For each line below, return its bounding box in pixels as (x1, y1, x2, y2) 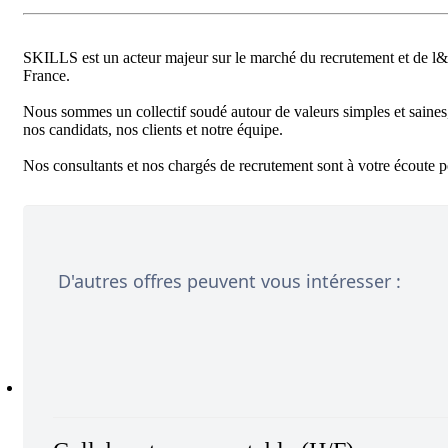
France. (23, 66, 70, 84)
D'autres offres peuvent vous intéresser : (58, 268, 401, 293)
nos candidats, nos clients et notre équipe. (23, 120, 283, 138)
